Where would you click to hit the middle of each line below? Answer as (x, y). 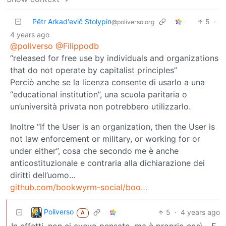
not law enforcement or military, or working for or (105, 139)
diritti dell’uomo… (43, 175)
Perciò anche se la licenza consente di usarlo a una (107, 82)
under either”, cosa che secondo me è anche (94, 151)
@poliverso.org (133, 22)
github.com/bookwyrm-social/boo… (79, 187)
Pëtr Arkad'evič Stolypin (72, 22)
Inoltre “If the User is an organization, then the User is (112, 127)
